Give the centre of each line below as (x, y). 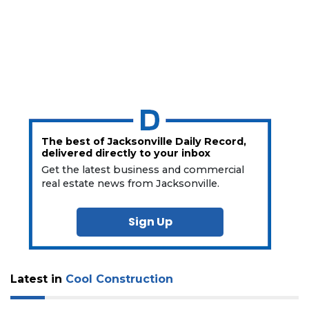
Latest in (38, 279)
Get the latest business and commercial (143, 169)
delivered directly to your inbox (126, 153)
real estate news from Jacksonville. (131, 183)
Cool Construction (119, 279)
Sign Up (150, 221)
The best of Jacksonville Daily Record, (144, 141)
